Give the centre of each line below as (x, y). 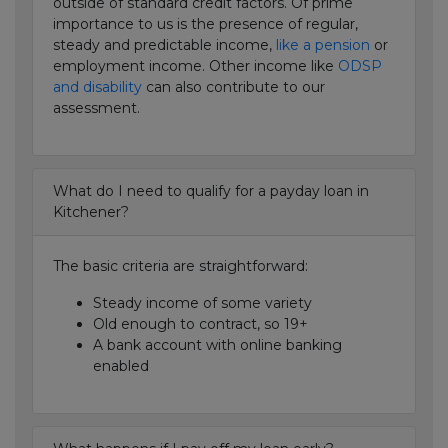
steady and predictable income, (164, 45)
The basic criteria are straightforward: (180, 266)
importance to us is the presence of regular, (205, 24)
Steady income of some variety (202, 303)
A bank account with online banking (217, 345)
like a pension (323, 45)
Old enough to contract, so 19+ (200, 324)
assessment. (96, 108)
